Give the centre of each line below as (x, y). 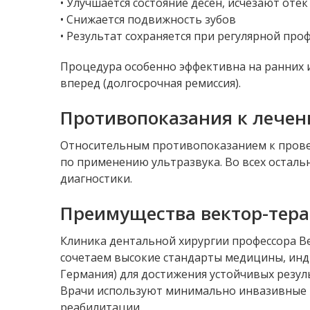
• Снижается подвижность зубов (148, 19)
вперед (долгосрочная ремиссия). (151, 83)
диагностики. (96, 179)
